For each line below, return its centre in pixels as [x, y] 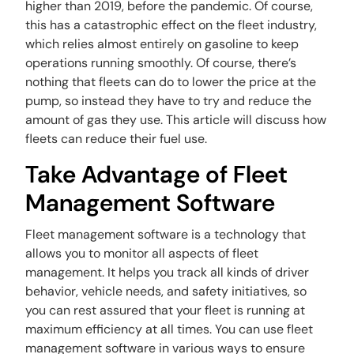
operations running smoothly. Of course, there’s [161, 63]
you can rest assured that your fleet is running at [166, 310]
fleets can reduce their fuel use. [118, 139]
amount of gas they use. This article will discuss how [176, 120]
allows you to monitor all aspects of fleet [142, 253]
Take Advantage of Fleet [157, 174]
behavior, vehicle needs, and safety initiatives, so [166, 291]
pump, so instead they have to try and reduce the [169, 101]
